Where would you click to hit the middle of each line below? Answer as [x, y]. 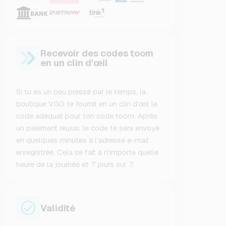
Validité [58, 208]
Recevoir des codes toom [97, 53]
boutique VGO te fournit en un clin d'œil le [87, 104]
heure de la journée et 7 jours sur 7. [75, 164]
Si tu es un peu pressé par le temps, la [81, 92]
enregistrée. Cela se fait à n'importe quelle [88, 152]
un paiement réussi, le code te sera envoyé [88, 128]
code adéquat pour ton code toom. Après [87, 116]
